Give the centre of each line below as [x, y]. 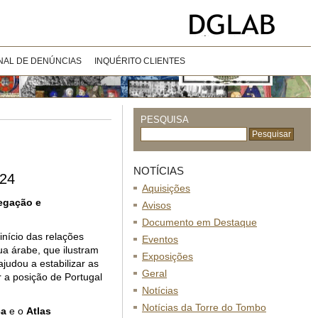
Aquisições [166, 188]
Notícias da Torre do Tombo [204, 307]
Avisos [157, 205]
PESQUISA [165, 120]
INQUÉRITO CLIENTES [140, 61]
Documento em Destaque [199, 222]
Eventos [160, 239]
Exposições [168, 256]
